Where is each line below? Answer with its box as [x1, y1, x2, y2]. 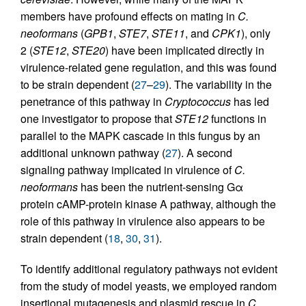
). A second [178, 144, 232, 161]
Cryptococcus [165, 93, 231, 109]
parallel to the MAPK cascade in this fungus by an [20, 127, 260, 143]
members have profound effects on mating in [20, 8, 238, 24]
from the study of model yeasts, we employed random [20, 277, 277, 294]
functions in [208, 110, 266, 126]
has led [231, 93, 269, 109]
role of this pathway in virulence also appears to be [20, 212, 265, 229]
